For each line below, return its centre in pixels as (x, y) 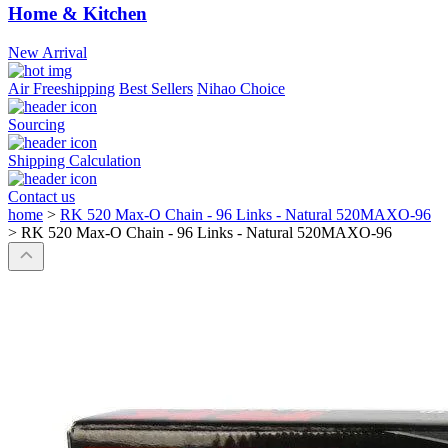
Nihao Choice (241, 89)
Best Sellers (156, 89)
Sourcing (36, 125)
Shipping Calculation (74, 161)
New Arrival (47, 53)
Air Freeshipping (61, 89)
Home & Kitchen (77, 14)
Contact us (41, 197)
